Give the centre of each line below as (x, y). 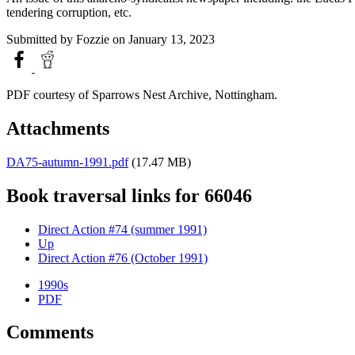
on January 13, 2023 (162, 39)
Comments (50, 332)
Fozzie (93, 39)
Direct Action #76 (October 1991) (123, 258)
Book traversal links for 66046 (129, 195)
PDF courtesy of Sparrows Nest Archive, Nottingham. (142, 94)
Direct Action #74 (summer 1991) (122, 229)
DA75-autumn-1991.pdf (67, 162)
